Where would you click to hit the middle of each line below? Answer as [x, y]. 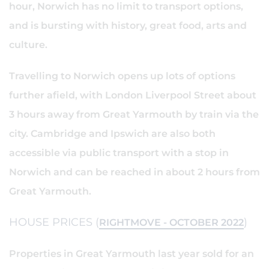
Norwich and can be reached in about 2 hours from [134, 172]
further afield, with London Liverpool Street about [133, 95]
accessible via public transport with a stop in [119, 153]
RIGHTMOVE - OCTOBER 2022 [171, 222]
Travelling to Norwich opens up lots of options [122, 76]
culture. [28, 45]
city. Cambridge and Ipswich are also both [112, 134]
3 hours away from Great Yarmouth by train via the [134, 114]
